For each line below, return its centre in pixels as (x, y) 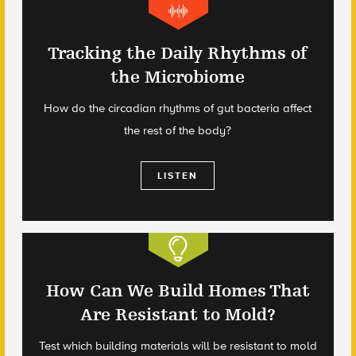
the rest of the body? (178, 131)
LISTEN (178, 176)
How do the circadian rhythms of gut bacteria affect (178, 108)
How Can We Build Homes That (178, 291)
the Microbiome (178, 77)
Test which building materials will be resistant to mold (178, 346)
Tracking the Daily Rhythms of (178, 54)
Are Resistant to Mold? (178, 315)
